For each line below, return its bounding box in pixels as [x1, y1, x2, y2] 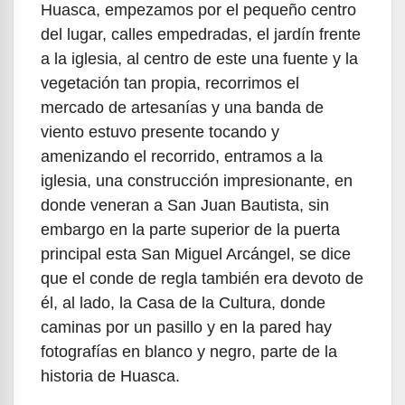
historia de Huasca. [41, 366, 180, 385]
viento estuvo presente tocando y [41, 122, 279, 141]
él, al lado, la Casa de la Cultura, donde [41, 293, 325, 312]
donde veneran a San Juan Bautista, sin [41, 195, 329, 214]
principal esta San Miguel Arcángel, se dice [41, 244, 351, 263]
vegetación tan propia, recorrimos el [41, 73, 299, 92]
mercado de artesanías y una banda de [41, 98, 324, 117]
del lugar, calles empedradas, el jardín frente [41, 24, 361, 43]
